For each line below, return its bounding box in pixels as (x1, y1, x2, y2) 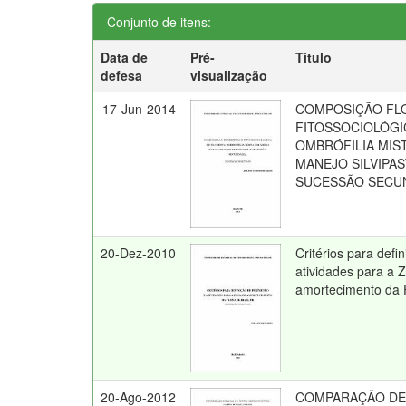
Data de (101, 48, 149, 66)
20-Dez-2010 (101, 244, 177, 262)
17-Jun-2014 (102, 100, 177, 118)
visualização (190, 66, 268, 84)
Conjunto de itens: (107, 13, 211, 31)
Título (295, 48, 333, 66)
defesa (101, 66, 143, 84)
